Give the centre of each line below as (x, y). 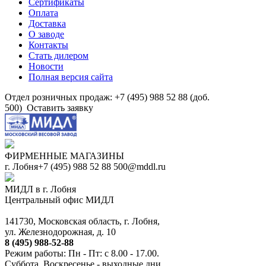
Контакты (48, 45)
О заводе (46, 34)
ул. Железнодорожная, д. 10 (60, 232)
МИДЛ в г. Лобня (40, 189)
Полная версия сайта (71, 77)
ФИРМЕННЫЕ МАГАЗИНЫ (64, 156)
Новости (46, 66)
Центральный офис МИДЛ (59, 200)
